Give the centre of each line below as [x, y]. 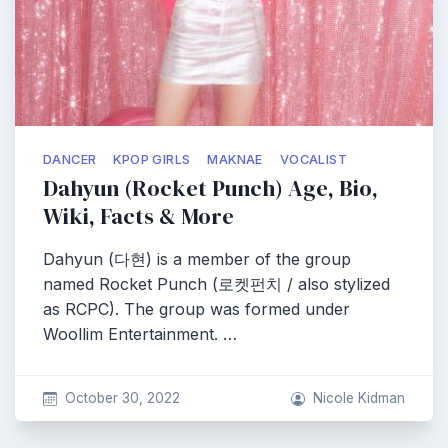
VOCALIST [313, 159]
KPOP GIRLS [152, 159]
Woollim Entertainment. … [140, 334]
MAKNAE [235, 159]
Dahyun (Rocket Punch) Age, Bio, [210, 188]
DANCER [70, 159]
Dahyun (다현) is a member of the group [197, 259]
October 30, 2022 [122, 398]
